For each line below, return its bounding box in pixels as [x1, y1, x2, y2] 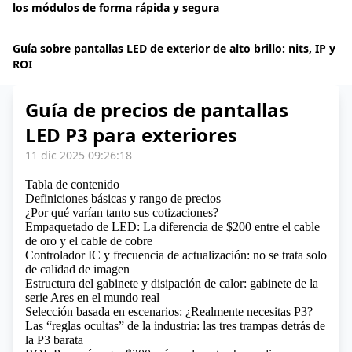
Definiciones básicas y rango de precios [25, 192, 221, 205]
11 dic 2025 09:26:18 [25, 148, 132, 163]
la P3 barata [25, 333, 83, 346]
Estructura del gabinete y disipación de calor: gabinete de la [25, 277, 318, 290]
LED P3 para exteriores [25, 122, 237, 148]
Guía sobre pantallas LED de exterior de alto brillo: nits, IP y [13, 41, 335, 56]
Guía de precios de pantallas [25, 97, 288, 123]
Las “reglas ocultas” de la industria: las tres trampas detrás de [25, 319, 325, 332]
